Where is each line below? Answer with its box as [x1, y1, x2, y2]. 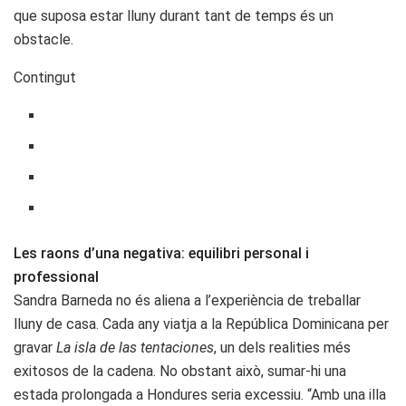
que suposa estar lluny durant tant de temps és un [14, 6, 333, 24]
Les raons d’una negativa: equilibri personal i [14, 244, 309, 262]
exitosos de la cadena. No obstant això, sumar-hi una [14, 362, 346, 380]
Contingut [14, 68, 76, 86]
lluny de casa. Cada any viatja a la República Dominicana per [14, 314, 389, 333]
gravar [14, 338, 56, 356]
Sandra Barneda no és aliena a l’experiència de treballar [14, 291, 361, 309]
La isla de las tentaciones [56, 338, 214, 356]
